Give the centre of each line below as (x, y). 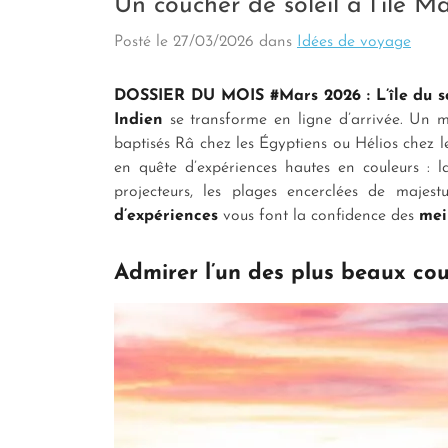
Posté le (143, 41)
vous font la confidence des (318, 215)
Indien (138, 119)
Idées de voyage (354, 41)
